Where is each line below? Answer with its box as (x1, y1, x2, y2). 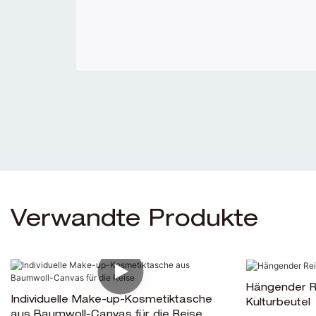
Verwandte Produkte (11, 209, 258, 232)
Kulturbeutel (245, 298, 310, 309)
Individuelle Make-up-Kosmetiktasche (11, 296, 212, 306)
